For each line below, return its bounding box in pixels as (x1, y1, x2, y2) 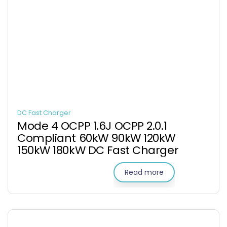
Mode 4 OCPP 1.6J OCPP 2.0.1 (17, 118, 167, 134)
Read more (125, 167, 164, 177)
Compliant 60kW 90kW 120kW (17, 130, 175, 146)
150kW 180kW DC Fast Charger (17, 142, 179, 158)
